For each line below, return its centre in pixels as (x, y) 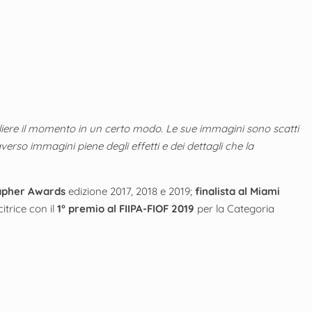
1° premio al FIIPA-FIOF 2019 (126, 208)
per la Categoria (235, 208)
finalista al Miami (238, 191)
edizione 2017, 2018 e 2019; (131, 191)
